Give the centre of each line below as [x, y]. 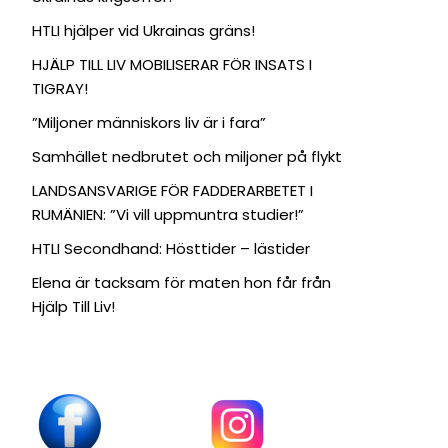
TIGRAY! [59, 88]
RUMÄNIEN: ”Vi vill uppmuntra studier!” [167, 214]
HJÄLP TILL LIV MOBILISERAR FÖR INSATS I [171, 64]
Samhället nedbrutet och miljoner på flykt [186, 156]
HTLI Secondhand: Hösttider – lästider [170, 248]
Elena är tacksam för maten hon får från [181, 282]
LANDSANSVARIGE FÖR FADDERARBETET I [172, 190]
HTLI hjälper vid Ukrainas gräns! [143, 30]
